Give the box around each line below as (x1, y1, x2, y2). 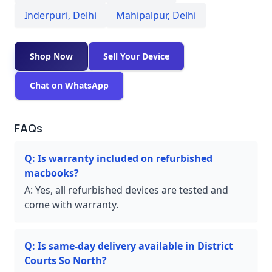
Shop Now (30, 50, 73, 62)
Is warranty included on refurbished (38, 151, 212, 165)
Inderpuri (24, 8, 68, 22)
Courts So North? (24, 253, 107, 267)
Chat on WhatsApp (30, 79, 109, 91)
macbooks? (24, 166, 79, 180)
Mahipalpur (116, 8, 168, 22)
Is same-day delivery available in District (38, 239, 233, 253)
